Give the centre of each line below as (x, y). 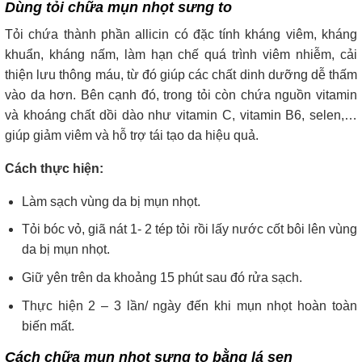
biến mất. (48, 326)
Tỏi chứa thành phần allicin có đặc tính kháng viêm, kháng (181, 34)
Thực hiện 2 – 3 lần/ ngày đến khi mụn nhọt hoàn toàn (189, 305)
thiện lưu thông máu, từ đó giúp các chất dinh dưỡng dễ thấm (181, 74)
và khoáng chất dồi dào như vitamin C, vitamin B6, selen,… (181, 115)
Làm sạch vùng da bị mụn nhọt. (111, 201)
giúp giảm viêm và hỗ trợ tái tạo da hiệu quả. (132, 135)
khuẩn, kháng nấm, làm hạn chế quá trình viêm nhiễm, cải (181, 54)
